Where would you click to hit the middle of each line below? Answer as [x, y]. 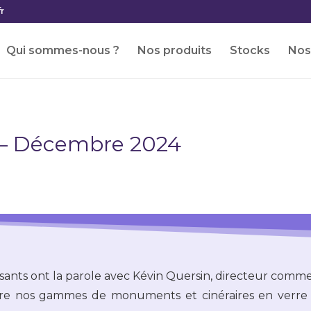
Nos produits [174, 50]
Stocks [250, 50]
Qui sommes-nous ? [62, 50]
